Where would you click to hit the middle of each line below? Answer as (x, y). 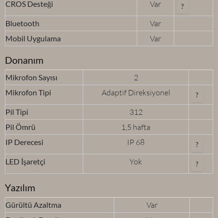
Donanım (24, 60)
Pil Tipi (17, 112)
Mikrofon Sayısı (31, 77)
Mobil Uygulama (33, 38)
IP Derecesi (24, 142)
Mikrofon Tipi (28, 92)
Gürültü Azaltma (33, 205)
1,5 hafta (136, 127)
